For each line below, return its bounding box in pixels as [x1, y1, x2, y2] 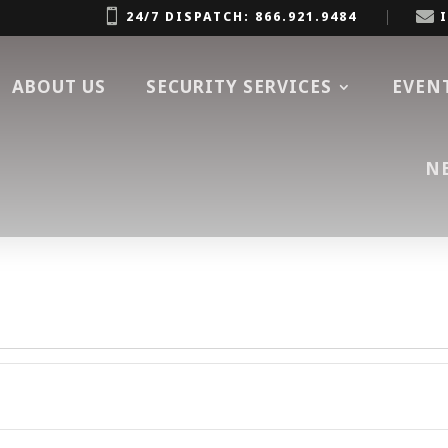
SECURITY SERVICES [146, 75, 333, 98]
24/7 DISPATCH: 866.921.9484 [126, 8, 357, 25]
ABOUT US [12, 75, 107, 98]
